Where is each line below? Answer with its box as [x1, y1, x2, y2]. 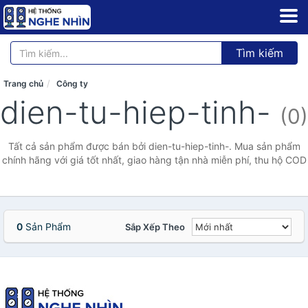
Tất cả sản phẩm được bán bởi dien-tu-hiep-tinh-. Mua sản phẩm [8, 140, 300, 152]
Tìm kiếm [236, 46, 283, 60]
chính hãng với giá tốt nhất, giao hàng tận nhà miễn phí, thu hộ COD [1, 154, 307, 166]
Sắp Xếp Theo [125, 221, 185, 232]
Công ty [56, 78, 88, 89]
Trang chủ [3, 78, 43, 89]
